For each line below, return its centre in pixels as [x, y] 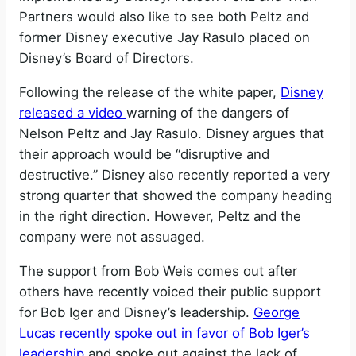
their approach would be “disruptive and [144, 154]
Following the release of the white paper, [150, 92]
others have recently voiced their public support [170, 291]
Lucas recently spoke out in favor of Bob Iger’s [164, 333]
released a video [73, 112]
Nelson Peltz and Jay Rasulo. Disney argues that [172, 133]
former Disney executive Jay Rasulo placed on [164, 38]
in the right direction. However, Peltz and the [160, 216]
